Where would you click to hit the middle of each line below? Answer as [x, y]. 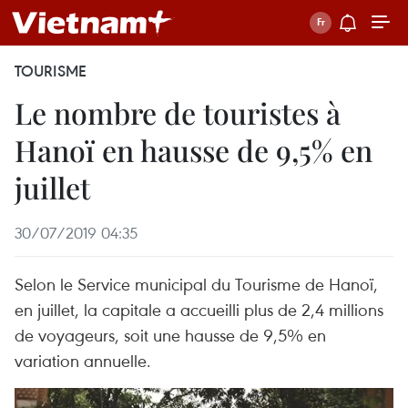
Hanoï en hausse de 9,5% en [194, 150]
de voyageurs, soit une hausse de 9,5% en [170, 335]
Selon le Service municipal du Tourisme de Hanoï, [196, 284]
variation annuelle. [83, 360]
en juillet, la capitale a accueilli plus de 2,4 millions [199, 309]
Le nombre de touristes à [178, 112]
